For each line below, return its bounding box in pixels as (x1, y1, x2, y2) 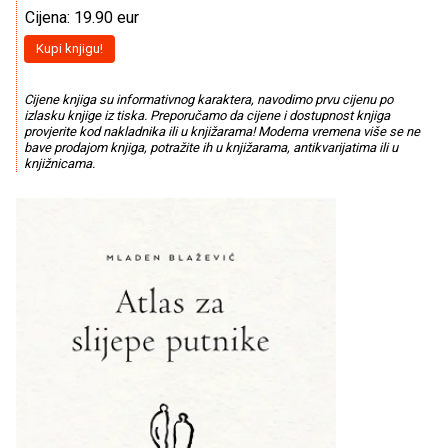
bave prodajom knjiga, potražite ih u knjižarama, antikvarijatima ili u (23, 139, 398, 155)
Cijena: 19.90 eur (25, 8, 139, 27)
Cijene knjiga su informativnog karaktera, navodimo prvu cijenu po (23, 91, 393, 107)
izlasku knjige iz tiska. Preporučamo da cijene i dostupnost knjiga (23, 107, 390, 123)
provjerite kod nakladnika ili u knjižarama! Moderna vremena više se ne (23, 123, 420, 139)
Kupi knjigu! (35, 41, 103, 57)
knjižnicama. (23, 155, 95, 171)
